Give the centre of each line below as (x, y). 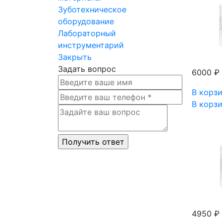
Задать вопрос (87, 69)
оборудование (86, 22)
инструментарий (91, 45)
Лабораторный (87, 33)
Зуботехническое (92, 10)
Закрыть (75, 57)
